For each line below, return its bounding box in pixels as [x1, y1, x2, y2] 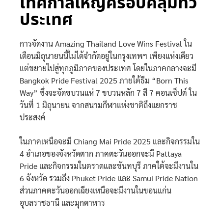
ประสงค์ [20, 111, 46, 122]
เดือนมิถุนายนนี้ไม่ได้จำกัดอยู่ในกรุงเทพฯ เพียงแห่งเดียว [20, 50, 193, 61]
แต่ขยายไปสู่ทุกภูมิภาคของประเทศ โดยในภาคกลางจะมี [20, 62, 196, 73]
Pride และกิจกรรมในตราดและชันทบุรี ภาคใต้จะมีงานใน [20, 160, 198, 171]
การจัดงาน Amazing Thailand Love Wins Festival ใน [20, 38, 192, 49]
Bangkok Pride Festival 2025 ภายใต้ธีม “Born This [20, 75, 189, 85]
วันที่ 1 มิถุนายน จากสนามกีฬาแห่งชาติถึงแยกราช [20, 99, 177, 110]
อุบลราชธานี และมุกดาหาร [20, 197, 105, 208]
